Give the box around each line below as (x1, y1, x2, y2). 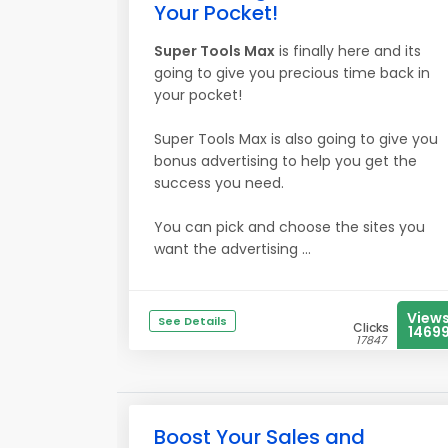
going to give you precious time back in (154, 63, 430, 83)
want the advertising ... (154, 239, 311, 259)
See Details (158, 313, 227, 329)
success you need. (154, 173, 284, 193)
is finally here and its (275, 41, 421, 61)
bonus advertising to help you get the (154, 151, 417, 171)
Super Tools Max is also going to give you (154, 129, 438, 149)
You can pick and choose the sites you (154, 217, 425, 237)
